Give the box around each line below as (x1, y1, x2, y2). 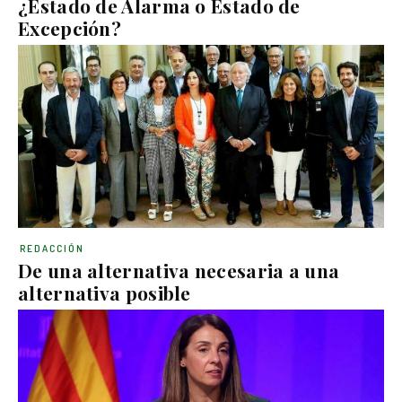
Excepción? (18, 14, 122, 40)
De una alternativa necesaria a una (18, 257, 340, 283)
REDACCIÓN (20, 241, 84, 255)
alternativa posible (18, 279, 191, 305)
